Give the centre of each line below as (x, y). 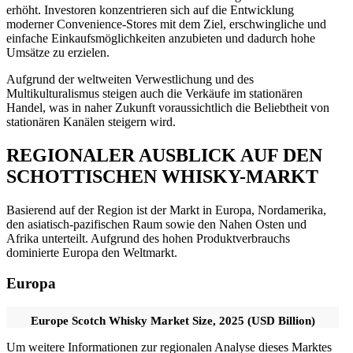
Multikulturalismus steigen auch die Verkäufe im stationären (154, 94)
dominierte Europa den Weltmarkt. (92, 252)
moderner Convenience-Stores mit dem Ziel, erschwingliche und (166, 24)
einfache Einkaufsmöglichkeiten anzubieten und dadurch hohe (161, 39)
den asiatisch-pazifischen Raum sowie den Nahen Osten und (156, 224)
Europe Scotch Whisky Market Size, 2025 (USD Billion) (173, 321)
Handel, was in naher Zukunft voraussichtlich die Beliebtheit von (168, 108)
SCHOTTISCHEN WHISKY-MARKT (162, 176)
